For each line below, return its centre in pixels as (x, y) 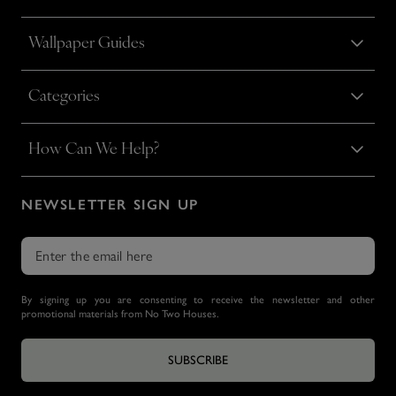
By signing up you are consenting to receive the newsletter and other (198, 299)
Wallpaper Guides (87, 43)
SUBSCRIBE (198, 360)
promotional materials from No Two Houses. (120, 313)
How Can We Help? (94, 149)
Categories (64, 96)
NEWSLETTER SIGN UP (110, 204)
